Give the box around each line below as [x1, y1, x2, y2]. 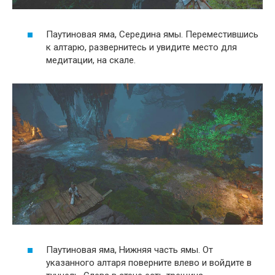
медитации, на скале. [46, 55, 136, 66]
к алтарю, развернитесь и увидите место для [46, 42, 237, 53]
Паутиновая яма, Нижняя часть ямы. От [46, 244, 213, 256]
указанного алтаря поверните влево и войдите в [46, 257, 252, 269]
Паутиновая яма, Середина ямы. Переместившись [46, 29, 258, 41]
